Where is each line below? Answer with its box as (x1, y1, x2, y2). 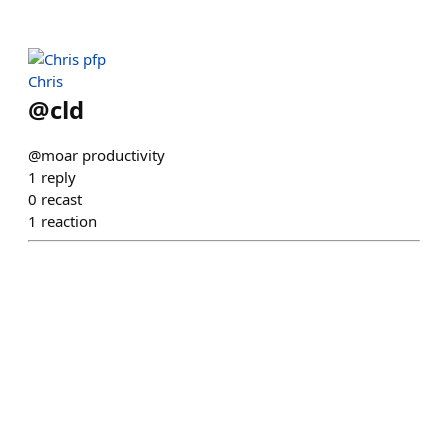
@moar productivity (28, 145, 165, 165)
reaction (41, 211, 97, 231)
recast (41, 189, 82, 209)
